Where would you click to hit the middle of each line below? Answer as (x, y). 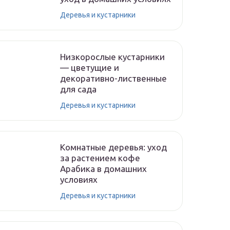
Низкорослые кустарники (112, 57)
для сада (78, 89)
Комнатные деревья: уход (113, 147)
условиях (79, 179)
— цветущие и (90, 68)
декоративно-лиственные (113, 78)
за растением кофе (100, 158)
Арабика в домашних (103, 169)
